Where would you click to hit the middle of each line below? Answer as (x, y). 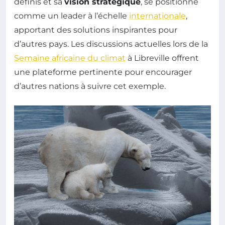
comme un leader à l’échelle (72, 16)
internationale (157, 16)
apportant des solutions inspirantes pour (96, 30)
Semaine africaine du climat (70, 58)
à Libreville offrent (162, 58)
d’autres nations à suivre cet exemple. (90, 86)
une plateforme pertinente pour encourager (103, 72)
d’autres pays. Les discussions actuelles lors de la (111, 44)
